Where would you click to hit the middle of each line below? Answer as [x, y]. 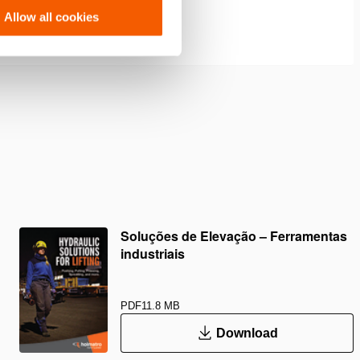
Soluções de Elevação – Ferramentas [234, 236]
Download [247, 333]
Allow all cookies [51, 17]
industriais [153, 254]
